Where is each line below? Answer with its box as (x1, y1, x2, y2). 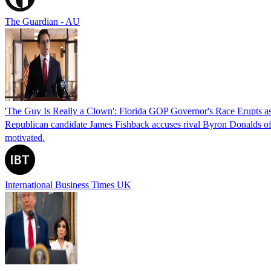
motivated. (5, 132, 45, 143)
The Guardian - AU (5, 16, 80, 27)
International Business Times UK (5, 179, 131, 190)
